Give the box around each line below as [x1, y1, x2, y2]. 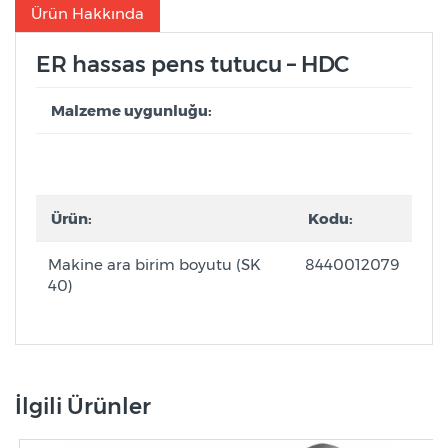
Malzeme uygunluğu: [48, 101, 212, 121]
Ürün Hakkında [31, 3, 144, 23]
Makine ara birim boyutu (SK [48, 255, 261, 275]
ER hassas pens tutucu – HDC [36, 51, 349, 79]
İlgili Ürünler [15, 393, 151, 421]
